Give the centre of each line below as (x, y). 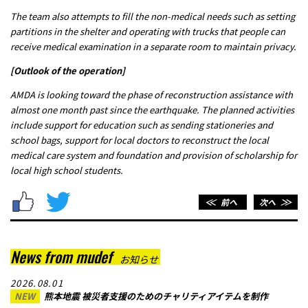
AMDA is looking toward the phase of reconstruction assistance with (152, 95)
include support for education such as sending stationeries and (142, 125)
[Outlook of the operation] (69, 71)
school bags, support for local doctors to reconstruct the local (140, 140)
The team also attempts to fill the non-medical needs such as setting (153, 16)
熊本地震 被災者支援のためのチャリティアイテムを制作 (156, 296)
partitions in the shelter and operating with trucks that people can (148, 32)
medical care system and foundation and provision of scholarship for (154, 155)
